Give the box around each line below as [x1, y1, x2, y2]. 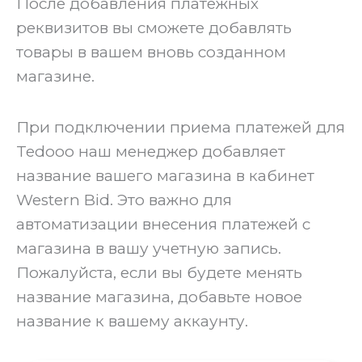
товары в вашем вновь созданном [16, 42, 286, 61]
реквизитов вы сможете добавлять [16, 18, 292, 37]
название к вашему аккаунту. [16, 312, 248, 331]
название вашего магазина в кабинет [16, 166, 314, 186]
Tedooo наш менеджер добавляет [16, 142, 285, 162]
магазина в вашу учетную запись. [16, 239, 281, 259]
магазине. [16, 66, 95, 86]
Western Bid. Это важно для [16, 191, 232, 210]
